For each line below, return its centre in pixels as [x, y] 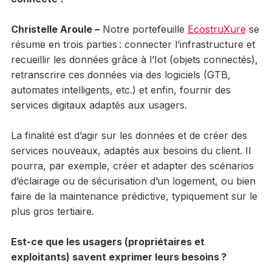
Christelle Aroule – [55, 29]
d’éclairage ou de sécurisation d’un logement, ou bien [133, 181]
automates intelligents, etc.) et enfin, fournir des [121, 90]
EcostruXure [216, 29]
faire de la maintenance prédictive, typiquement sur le [134, 196]
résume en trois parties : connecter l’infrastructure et [133, 44]
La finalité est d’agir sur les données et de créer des [129, 135]
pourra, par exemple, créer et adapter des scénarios [132, 165]
